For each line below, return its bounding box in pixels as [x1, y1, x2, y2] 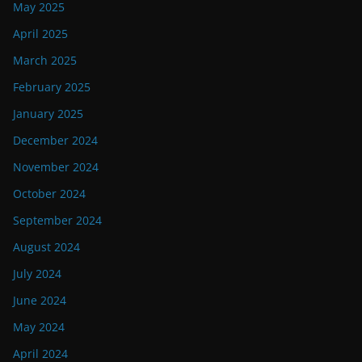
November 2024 [13, 158, 99, 175]
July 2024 [13, 265, 61, 281]
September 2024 [13, 212, 102, 228]
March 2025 [13, 52, 77, 68]
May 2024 [13, 318, 65, 335]
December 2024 [13, 132, 98, 148]
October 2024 [13, 185, 86, 201]
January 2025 [13, 105, 83, 121]
